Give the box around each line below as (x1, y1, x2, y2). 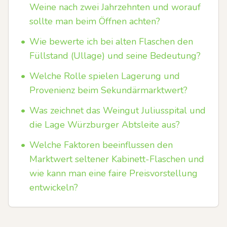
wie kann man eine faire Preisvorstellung (29, 167, 198, 179)
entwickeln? (29, 181, 78, 194)
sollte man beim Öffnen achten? (29, 15, 160, 27)
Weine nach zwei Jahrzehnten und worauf (29, 1, 201, 13)
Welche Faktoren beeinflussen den (29, 139, 173, 151)
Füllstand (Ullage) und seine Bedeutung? (29, 50, 201, 62)
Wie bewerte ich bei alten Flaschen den (29, 35, 193, 48)
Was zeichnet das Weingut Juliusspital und (29, 104, 206, 117)
